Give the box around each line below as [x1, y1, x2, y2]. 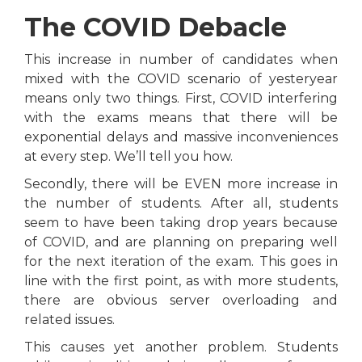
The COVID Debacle [24, 11, 287, 43]
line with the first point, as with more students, [24, 272, 338, 288]
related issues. [24, 311, 118, 327]
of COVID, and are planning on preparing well [24, 234, 338, 250]
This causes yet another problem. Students [24, 339, 338, 355]
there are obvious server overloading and [24, 292, 338, 308]
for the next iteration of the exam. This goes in [24, 253, 338, 269]
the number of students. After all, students [24, 195, 338, 211]
